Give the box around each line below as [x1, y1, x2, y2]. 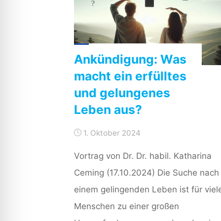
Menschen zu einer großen [74, 201, 179, 211]
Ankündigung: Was [74, 52, 186, 67]
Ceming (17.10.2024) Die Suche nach [74, 167, 219, 178]
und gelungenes [74, 85, 170, 101]
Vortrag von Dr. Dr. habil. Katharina [74, 150, 212, 161]
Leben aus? [74, 102, 142, 117]
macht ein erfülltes [74, 69, 186, 84]
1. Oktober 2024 [83, 128, 141, 138]
